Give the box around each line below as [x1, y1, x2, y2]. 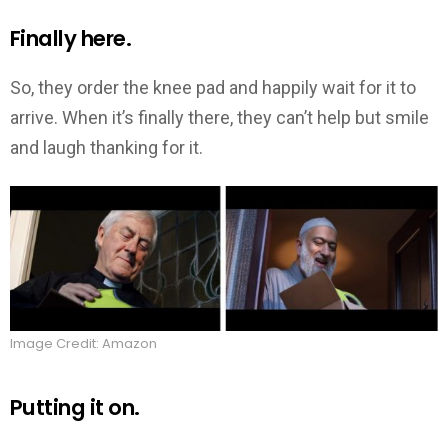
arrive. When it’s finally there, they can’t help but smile [10, 107, 429, 129]
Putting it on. [10, 393, 140, 423]
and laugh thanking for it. [10, 137, 203, 159]
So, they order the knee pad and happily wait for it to [10, 77, 416, 99]
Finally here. [10, 23, 132, 53]
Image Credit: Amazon [10, 334, 157, 354]
